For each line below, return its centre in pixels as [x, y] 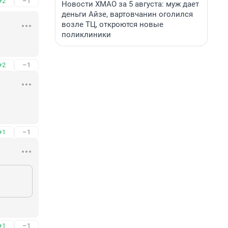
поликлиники [86, 35]
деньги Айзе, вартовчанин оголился [127, 14]
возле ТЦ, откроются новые [112, 24]
